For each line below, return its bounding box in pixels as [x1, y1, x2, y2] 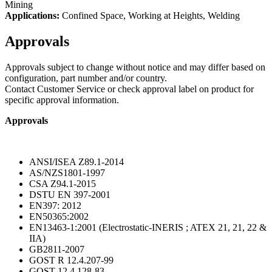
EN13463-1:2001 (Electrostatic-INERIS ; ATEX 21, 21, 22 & [29, 222, 267, 233]
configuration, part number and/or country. [5, 72, 167, 83]
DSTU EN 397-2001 [29, 189, 110, 200]
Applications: [5, 10, 59, 21]
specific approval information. [5, 94, 119, 105]
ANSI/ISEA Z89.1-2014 [29, 156, 124, 167]
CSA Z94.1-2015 [29, 178, 96, 189]
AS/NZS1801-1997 [29, 167, 105, 178]
